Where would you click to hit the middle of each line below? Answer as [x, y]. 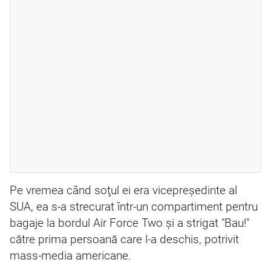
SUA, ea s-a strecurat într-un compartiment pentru [134, 207]
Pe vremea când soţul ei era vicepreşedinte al [123, 191]
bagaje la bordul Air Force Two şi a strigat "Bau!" [129, 223]
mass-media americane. [70, 256]
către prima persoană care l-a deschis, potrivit [124, 240]
